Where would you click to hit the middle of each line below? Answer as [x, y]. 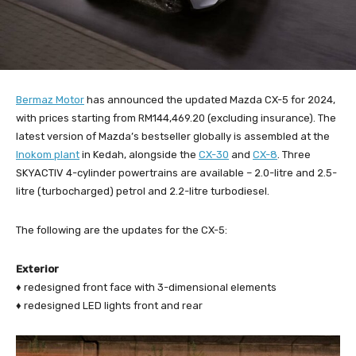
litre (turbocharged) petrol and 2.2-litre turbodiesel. [143, 191]
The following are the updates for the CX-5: [122, 230]
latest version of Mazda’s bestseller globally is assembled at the [173, 136]
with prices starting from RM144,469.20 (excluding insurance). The [176, 118]
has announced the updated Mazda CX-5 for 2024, [210, 99]
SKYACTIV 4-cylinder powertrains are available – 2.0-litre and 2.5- [176, 172]
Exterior [37, 269]
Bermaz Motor [50, 99]
